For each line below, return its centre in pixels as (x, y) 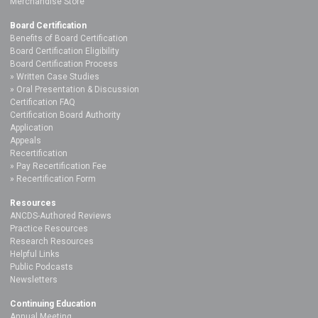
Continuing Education (53, 303)
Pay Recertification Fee (61, 166)
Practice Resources (49, 228)
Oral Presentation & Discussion (78, 89)
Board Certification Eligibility (65, 51)
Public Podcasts (42, 267)
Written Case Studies (58, 76)
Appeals (26, 140)
